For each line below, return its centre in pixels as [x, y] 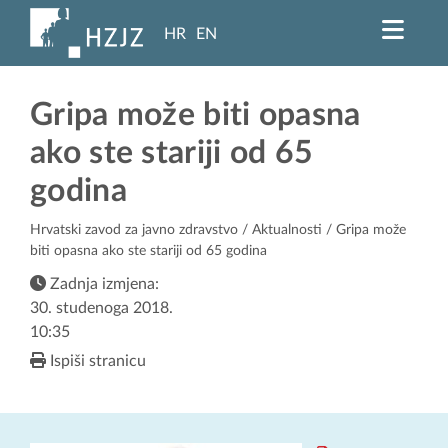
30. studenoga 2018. [101, 308]
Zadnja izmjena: [102, 284]
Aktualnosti [287, 230]
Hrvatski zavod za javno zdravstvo [134, 230]
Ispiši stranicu [96, 361]
